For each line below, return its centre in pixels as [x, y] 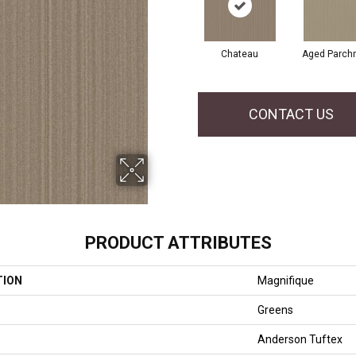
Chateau [240, 54]
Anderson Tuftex [300, 340]
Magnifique [286, 281]
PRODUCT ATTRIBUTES [178, 243]
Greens [275, 310]
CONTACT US [292, 114]
